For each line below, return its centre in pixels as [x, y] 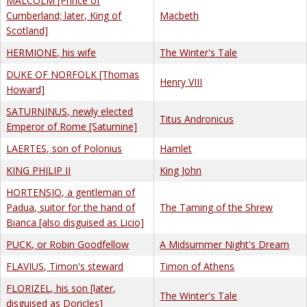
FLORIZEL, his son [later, [61, 288]
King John [181, 170]
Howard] [26, 89]
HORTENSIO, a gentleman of [71, 192]
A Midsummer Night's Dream [225, 244]
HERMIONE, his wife [51, 52]
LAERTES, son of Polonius [64, 148]
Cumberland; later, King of [64, 15]
